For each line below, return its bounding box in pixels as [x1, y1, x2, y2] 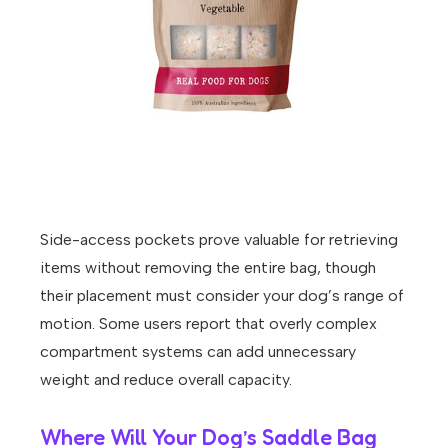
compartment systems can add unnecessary [40, 342, 356, 362]
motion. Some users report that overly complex [40, 314, 377, 334]
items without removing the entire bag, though [40, 258, 376, 278]
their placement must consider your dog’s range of [40, 286, 404, 306]
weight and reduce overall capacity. [40, 370, 292, 390]
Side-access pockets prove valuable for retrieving [40, 230, 398, 250]
